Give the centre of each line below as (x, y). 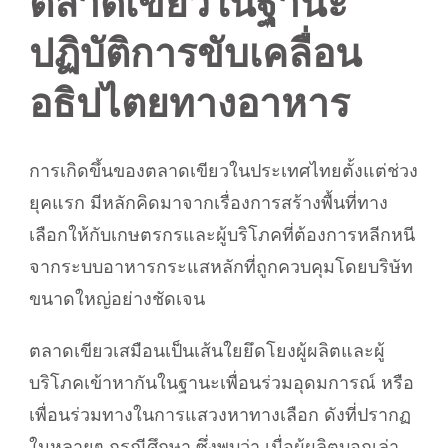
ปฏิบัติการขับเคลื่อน (195, 54)
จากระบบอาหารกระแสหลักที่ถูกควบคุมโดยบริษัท (221, 267)
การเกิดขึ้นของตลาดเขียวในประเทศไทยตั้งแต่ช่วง (223, 171)
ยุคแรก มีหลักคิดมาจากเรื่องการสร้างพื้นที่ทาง (208, 203)
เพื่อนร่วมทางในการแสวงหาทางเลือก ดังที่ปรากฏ (220, 415)
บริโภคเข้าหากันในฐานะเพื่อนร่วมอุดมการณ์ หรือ (221, 383)
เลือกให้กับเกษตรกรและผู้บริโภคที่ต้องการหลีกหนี (222, 235)
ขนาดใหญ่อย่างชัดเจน (117, 299)
